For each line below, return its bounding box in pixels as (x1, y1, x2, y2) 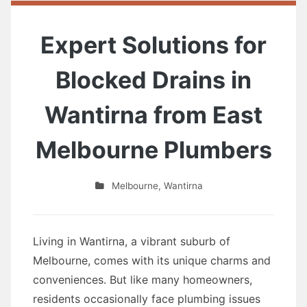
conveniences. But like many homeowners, (33, 273, 252, 286)
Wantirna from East (45, 101, 262, 129)
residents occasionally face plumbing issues (33, 292, 260, 306)
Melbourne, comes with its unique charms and (33, 254, 271, 267)
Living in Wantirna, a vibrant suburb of (33, 234, 230, 248)
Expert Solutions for (40, 31, 267, 59)
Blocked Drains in (56, 66, 251, 94)
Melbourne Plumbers (35, 136, 272, 164)
